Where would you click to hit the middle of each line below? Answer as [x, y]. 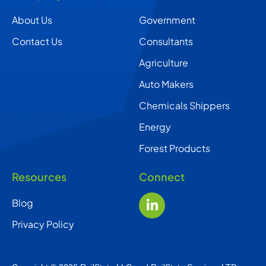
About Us [32, 20]
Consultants [166, 41]
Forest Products [175, 148]
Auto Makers [166, 84]
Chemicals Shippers [184, 105]
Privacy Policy [43, 224]
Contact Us [37, 41]
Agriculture [164, 63]
